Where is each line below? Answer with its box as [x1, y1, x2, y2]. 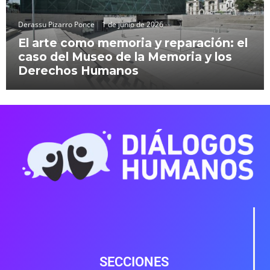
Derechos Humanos [18, 63, 139, 78]
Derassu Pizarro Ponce [18, 19, 95, 30]
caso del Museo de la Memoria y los [18, 49, 232, 64]
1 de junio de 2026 [102, 19, 163, 30]
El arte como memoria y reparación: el [18, 35, 248, 50]
